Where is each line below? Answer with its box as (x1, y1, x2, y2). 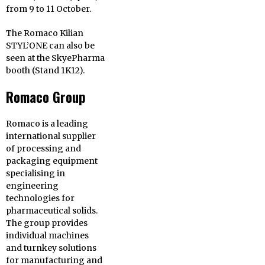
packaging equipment (6, 156, 98, 167)
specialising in (6, 168, 65, 179)
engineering (6, 180, 59, 192)
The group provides (6, 218, 88, 229)
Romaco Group (6, 87, 86, 108)
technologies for (6, 193, 75, 204)
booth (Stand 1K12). (6, 65, 85, 76)
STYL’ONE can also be (6, 40, 95, 51)
